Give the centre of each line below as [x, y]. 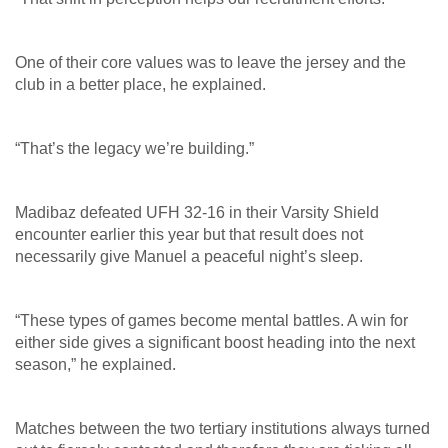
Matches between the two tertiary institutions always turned [222, 428]
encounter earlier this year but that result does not [189, 234]
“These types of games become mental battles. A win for [211, 320]
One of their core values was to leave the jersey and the [210, 62]
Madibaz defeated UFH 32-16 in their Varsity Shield [197, 212]
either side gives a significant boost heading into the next [215, 342]
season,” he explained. [95, 364]
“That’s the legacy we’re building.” [134, 148]
